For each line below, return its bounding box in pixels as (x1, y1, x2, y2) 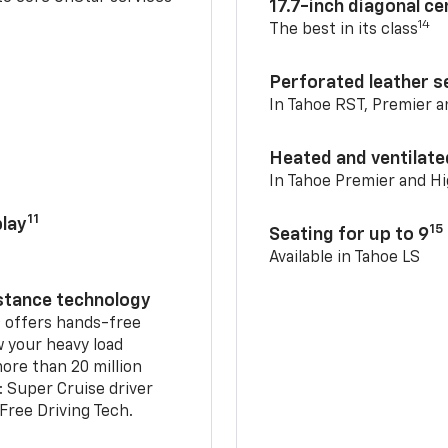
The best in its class (269, 21, 419, 38)
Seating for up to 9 (269, 225, 430, 244)
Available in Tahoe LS (269, 249, 421, 266)
